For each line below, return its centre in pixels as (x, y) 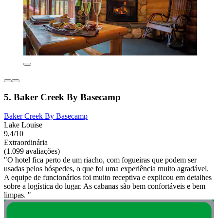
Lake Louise (23, 125)
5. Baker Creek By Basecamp (62, 97)
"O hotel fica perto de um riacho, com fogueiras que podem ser (100, 160)
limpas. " (18, 195)
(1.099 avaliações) (32, 151)
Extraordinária (26, 142)
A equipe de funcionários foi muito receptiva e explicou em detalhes (108, 177)
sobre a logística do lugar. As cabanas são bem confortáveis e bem (105, 186)
